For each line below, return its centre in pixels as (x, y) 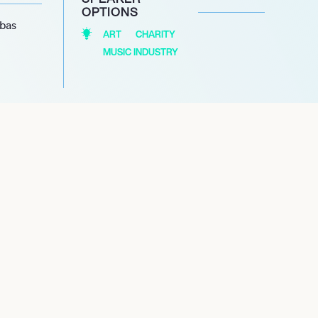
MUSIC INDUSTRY (140, 53)
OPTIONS (110, 12)
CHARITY (155, 35)
